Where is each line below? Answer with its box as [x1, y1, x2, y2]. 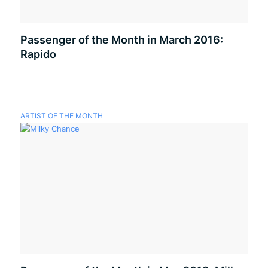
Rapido [20, 48, 56, 60]
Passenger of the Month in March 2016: [20, 33, 223, 46]
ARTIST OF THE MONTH [20, 112, 103, 120]
